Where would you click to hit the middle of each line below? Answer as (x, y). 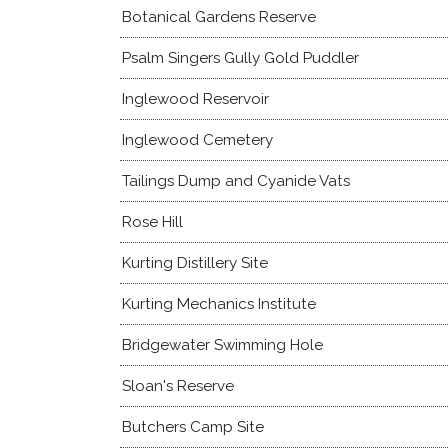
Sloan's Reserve (178, 386)
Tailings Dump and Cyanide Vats (236, 181)
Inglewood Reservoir (195, 99)
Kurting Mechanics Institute (219, 304)
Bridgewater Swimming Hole (222, 345)
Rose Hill (152, 222)
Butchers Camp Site (193, 427)
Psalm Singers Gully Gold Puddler (240, 58)
